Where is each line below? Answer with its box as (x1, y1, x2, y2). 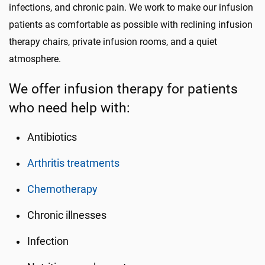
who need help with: (9, 99, 130, 116)
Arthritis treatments (27, 157, 120, 169)
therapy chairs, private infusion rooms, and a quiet (9, 36, 217, 47)
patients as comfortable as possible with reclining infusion (9, 19, 253, 30)
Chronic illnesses (27, 209, 107, 221)
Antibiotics (27, 131, 77, 143)
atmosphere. (9, 53, 61, 64)
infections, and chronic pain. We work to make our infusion (9, 2, 253, 13)
